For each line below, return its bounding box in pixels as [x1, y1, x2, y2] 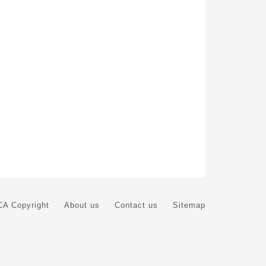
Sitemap [173, 201, 205, 210]
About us [64, 201, 100, 210]
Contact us [115, 201, 158, 210]
